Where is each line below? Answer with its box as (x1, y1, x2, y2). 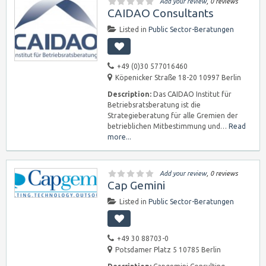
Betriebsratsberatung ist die (107, 101, 201, 109)
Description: (107, 90, 151, 98)
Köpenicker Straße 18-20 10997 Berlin (115, 74, 241, 81)
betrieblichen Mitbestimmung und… (107, 122, 229, 130)
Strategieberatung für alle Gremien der (107, 112, 238, 119)
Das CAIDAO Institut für (151, 90, 232, 98)
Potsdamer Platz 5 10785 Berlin (115, 246, 221, 254)
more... (107, 133, 131, 141)
